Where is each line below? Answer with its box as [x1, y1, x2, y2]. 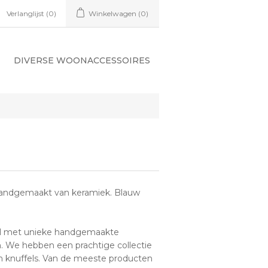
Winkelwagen [89, 9, 136, 18]
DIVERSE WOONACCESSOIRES [14, 55, 150, 66]
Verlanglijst [7, 9, 44, 18]
